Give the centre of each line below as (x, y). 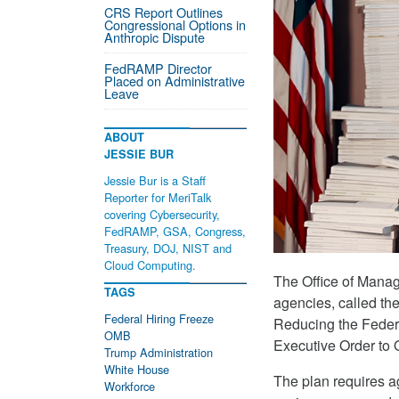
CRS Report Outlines (163, 12)
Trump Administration (159, 352)
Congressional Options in (175, 24)
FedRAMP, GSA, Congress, (175, 231)
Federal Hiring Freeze (159, 318)
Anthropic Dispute (155, 37)
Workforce (130, 386)
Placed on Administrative (175, 81)
